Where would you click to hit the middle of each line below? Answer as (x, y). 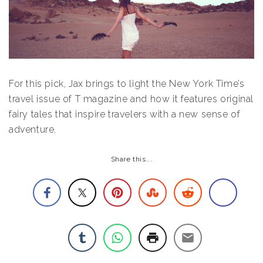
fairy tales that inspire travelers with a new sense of (125, 114)
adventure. (33, 129)
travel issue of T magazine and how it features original (131, 99)
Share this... (131, 159)
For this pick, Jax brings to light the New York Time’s (127, 83)
